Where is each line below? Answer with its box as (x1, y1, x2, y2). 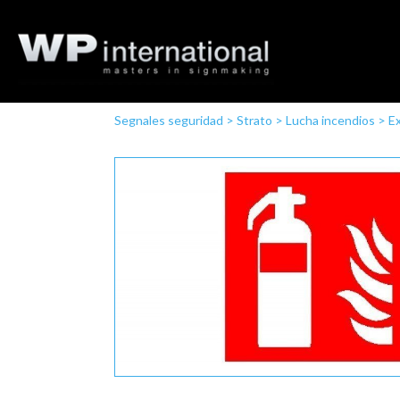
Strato (236, 112, 272, 128)
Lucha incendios (285, 112, 375, 128)
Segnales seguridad (113, 112, 223, 128)
